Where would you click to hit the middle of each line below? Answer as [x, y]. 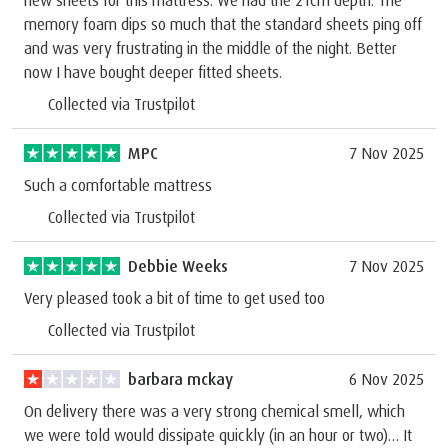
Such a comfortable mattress [118, 184]
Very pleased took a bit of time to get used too [174, 297]
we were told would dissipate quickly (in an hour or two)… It [218, 434]
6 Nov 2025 [386, 378]
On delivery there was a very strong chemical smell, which [214, 410]
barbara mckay [180, 378]
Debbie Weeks [178, 265]
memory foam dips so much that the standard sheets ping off [223, 23]
